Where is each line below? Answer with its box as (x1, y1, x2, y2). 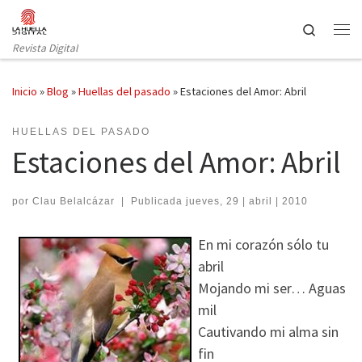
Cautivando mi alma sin (198, 322, 339, 341)
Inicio (12, 84, 37, 99)
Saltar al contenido (22, 15, 116, 31)
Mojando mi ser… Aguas (198, 278, 346, 297)
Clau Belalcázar (32, 195, 115, 207)
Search (317, 20, 351, 36)
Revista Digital (12, 40, 78, 55)
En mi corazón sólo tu (198, 234, 329, 254)
